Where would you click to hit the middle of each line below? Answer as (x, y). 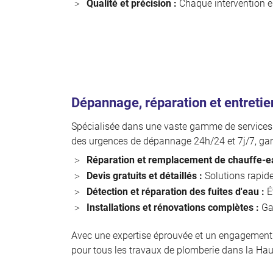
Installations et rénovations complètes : (173, 207)
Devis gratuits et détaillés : (144, 176)
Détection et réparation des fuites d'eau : (175, 192)
